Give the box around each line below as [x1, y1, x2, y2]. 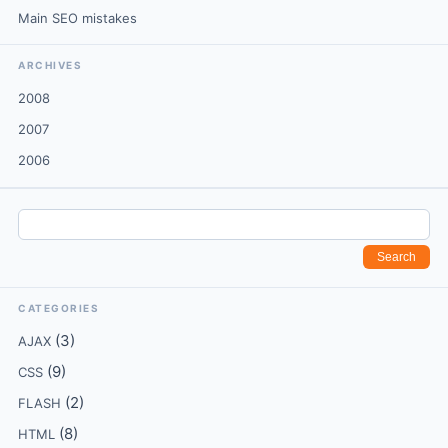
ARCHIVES [18, 59, 82, 71]
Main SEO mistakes [18, 10, 137, 26]
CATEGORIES [18, 302, 99, 314]
